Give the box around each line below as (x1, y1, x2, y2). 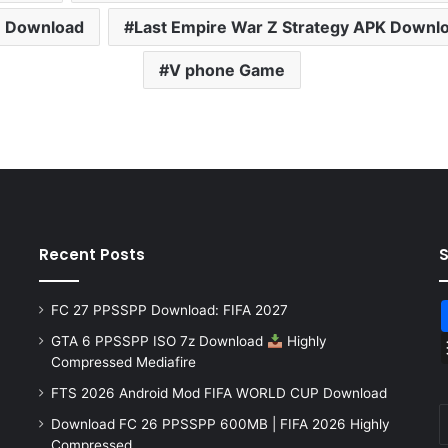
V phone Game (168, 60, 285, 81)
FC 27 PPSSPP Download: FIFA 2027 (50, 302, 288, 319)
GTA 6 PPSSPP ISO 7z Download (50, 333, 267, 350)
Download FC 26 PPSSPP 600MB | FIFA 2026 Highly (50, 416, 390, 433)
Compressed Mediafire (50, 354, 196, 371)
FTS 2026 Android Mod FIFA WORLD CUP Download (50, 385, 387, 402)
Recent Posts (38, 244, 145, 266)
